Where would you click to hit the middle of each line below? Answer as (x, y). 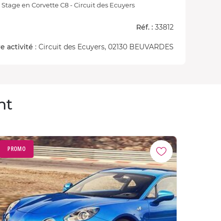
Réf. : (145, 27)
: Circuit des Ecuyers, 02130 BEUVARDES (103, 47)
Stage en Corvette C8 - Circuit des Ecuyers (68, 5)
